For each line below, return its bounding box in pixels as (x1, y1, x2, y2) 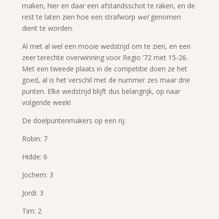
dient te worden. (22, 23, 73, 33)
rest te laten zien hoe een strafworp (22, 12, 137, 22)
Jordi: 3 (22, 188, 44, 197)
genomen (148, 12, 181, 22)
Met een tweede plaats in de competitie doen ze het (22, 64, 187, 73)
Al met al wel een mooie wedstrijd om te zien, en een (22, 41, 191, 51)
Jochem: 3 (22, 170, 53, 179)
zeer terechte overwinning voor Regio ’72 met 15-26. (22, 52, 188, 62)
